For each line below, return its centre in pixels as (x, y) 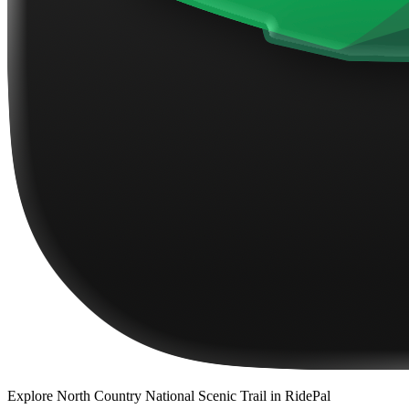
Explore (32, 395)
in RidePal (299, 395)
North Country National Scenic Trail (162, 395)
